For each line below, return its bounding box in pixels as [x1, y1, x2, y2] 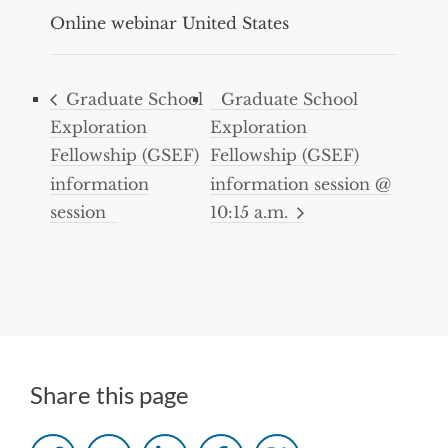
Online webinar [50, 12, 177, 33]
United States [182, 12, 289, 33]
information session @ [209, 173, 391, 194]
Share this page [30, 379, 189, 409]
